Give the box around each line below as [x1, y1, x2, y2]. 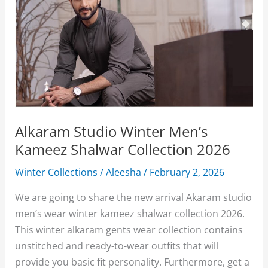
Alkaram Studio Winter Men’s [15, 121, 208, 141]
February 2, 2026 [150, 165, 225, 179]
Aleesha [106, 165, 144, 179]
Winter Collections [15, 165, 98, 179]
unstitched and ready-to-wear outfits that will [15, 238, 219, 252]
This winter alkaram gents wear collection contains [15, 222, 243, 236]
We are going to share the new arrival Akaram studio [15, 190, 252, 204]
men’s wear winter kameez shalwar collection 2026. [15, 206, 245, 220]
